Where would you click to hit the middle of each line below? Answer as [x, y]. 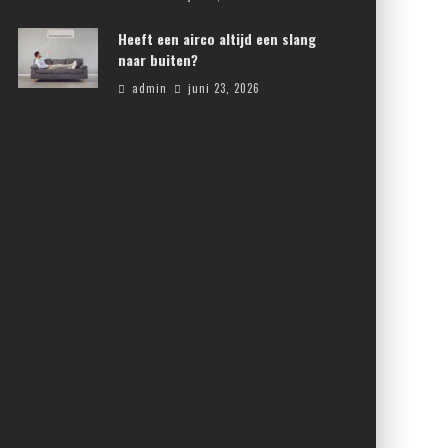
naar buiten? [158, 59]
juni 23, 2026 [224, 88]
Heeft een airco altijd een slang [217, 38]
